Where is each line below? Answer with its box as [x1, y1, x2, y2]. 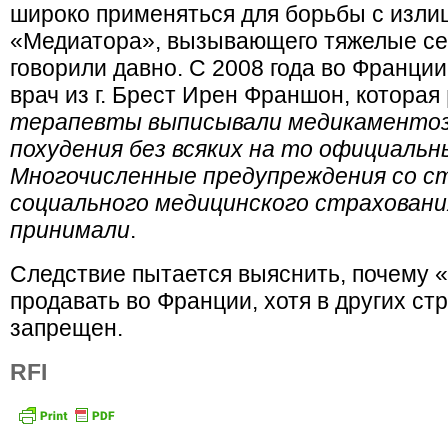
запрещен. [10, 315, 123, 341]
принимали [10, 217, 130, 243]
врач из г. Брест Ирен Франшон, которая [10, 82, 440, 108]
